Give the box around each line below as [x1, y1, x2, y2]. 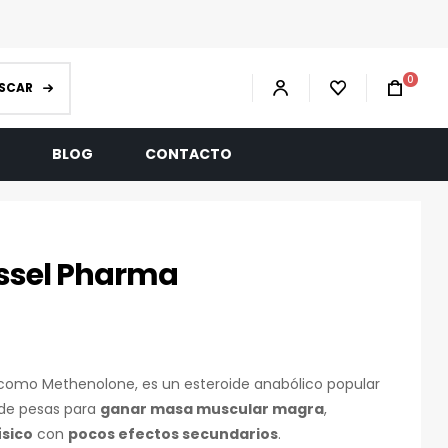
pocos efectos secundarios [68, 424, 278, 444]
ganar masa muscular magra [100, 399, 324, 419]
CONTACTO [144, 144, 232, 164]
